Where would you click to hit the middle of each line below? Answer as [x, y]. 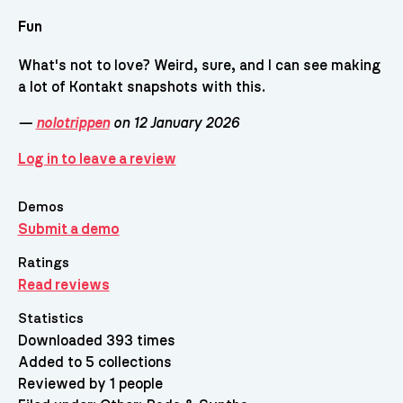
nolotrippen [72, 124]
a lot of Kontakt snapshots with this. [141, 88]
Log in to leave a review [97, 160]
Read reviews [63, 285]
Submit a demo [68, 229]
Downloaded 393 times [96, 340]
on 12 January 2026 [174, 124]
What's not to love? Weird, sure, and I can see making [199, 66]
